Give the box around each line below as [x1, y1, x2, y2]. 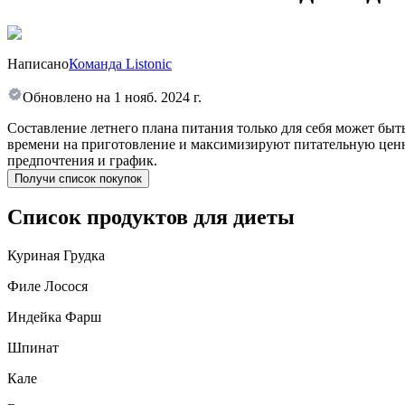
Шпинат [7, 340, 59, 356]
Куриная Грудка [7, 248, 105, 264]
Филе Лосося [7, 278, 88, 295]
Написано [7, 55, 69, 71]
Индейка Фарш [7, 309, 101, 325]
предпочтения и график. [7, 152, 157, 168]
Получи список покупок [14, 171, 142, 185]
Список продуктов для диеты [7, 205, 295, 230]
